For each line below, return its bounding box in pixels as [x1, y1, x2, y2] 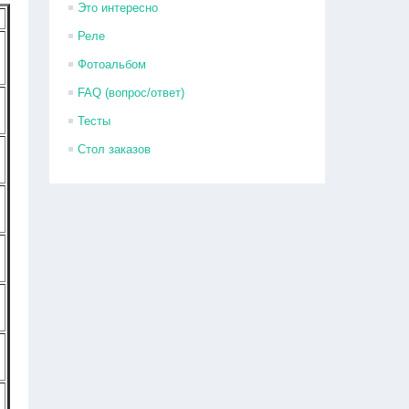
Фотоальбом [78, 58, 147, 71]
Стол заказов [78, 142, 152, 156]
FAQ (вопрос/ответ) [78, 86, 185, 100]
